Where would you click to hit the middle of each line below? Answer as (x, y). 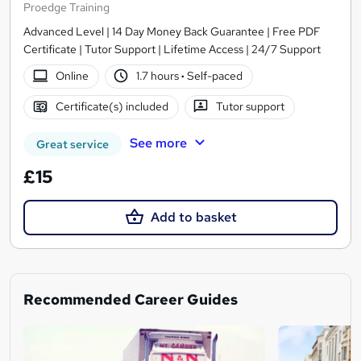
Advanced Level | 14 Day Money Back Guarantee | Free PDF (172, 31)
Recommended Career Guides (131, 299)
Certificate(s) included (112, 107)
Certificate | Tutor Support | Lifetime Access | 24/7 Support (172, 49)
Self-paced (214, 76)
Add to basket (193, 217)
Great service (73, 144)
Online (72, 76)
